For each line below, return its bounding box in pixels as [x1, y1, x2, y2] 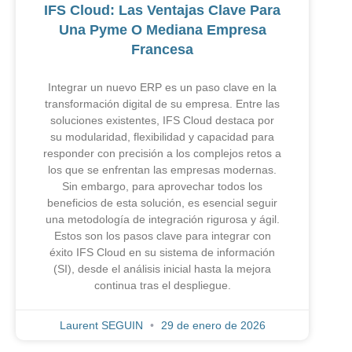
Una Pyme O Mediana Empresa [58, 21, 266, 38]
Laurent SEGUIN [59, 318, 146, 332]
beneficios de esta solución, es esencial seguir [47, 196, 277, 209]
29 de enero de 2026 [157, 318, 266, 332]
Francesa [131, 41, 193, 57]
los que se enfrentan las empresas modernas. [48, 163, 277, 176]
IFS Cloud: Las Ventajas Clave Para [44, 2, 280, 18]
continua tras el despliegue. [93, 278, 231, 291]
